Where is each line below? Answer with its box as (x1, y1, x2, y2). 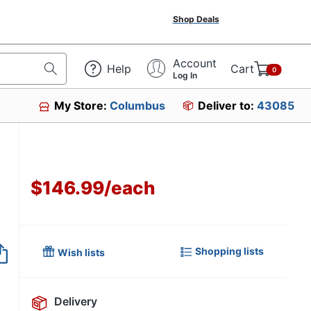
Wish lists (58, 246, 105, 258)
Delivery (54, 294, 97, 308)
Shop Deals (172, 14, 219, 24)
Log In (173, 69, 197, 81)
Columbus (110, 99, 166, 112)
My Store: (54, 99, 110, 112)
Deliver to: (198, 99, 257, 112)
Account (173, 56, 217, 70)
